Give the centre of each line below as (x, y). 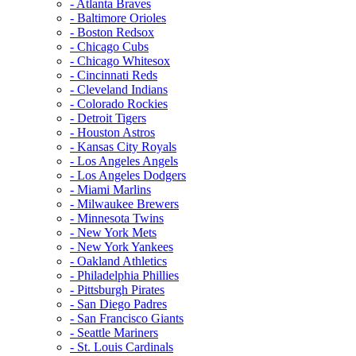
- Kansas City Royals (123, 146)
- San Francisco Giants (127, 318)
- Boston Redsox (112, 32)
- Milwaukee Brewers (124, 203)
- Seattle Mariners (114, 332)
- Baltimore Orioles (118, 17)
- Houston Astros (112, 132)
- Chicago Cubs (109, 46)
